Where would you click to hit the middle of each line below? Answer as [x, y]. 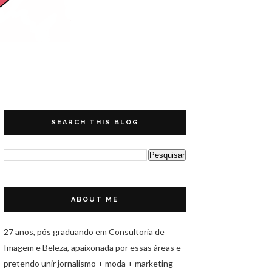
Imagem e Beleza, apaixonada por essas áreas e [92, 247]
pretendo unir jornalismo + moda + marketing [88, 263]
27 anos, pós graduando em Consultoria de [84, 232]
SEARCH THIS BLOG [95, 122]
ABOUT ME [95, 199]
